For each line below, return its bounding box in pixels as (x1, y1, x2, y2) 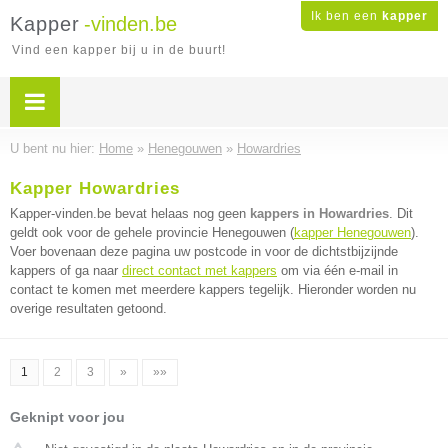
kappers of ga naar (10, 263, 122, 278)
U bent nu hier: (10, 141, 99, 156)
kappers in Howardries (250, 206, 389, 221)
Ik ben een (311, 9, 382, 23)
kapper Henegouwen (294, 225, 411, 240)
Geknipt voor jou (10, 409, 125, 425)
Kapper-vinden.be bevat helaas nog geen (10, 206, 250, 221)
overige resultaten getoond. (10, 301, 167, 316)
